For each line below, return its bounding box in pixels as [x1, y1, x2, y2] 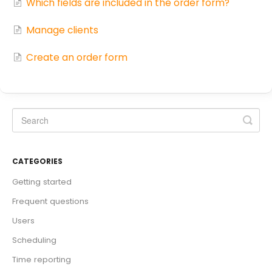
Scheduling [12, 234, 56, 246]
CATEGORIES [12, 155, 63, 166]
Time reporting [12, 253, 71, 265]
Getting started [12, 175, 72, 188]
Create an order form [26, 50, 127, 64]
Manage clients [26, 23, 98, 36]
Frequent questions [12, 195, 89, 207]
